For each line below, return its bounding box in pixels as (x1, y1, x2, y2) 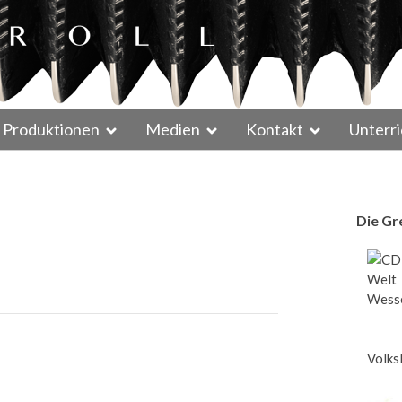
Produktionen (3, 119, 100, 139)
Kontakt (246, 119, 303, 139)
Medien (145, 119, 200, 139)
